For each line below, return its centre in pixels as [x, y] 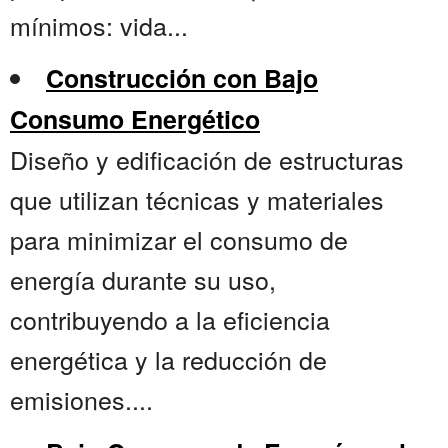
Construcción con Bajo [182, 78]
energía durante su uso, [143, 279]
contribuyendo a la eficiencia [170, 319]
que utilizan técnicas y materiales [197, 199]
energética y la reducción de [168, 359]
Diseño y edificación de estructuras [207, 159]
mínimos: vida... [99, 25]
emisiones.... [81, 399]
